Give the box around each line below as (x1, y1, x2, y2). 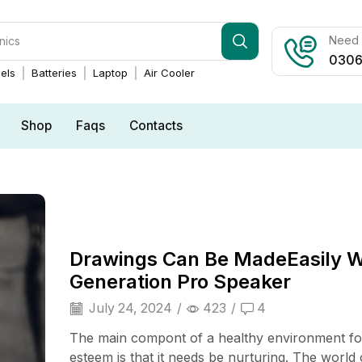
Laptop (92, 65, 128, 79)
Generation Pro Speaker (69, 270, 291, 293)
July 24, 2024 (86, 301, 172, 317)
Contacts (129, 117, 183, 133)
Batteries (31, 65, 77, 79)
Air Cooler (143, 66, 195, 80)
